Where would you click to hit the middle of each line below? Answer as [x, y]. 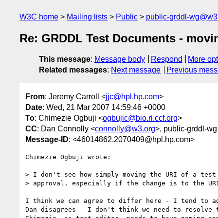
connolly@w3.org [125, 128]
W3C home [39, 17]
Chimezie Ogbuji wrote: [68, 157]
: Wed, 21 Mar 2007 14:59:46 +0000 [104, 107]
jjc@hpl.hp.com [132, 96]
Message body [120, 59]
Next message [136, 70]
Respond [166, 59]
